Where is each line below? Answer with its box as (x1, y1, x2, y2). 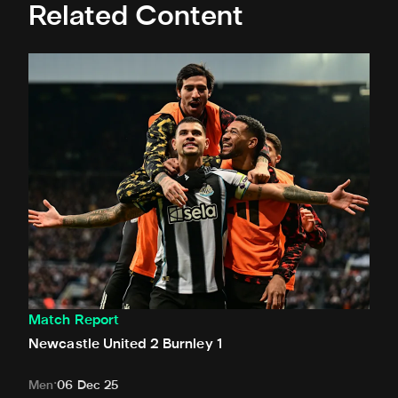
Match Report (28, 314, 120, 328)
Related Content (28, 5, 243, 31)
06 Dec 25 (57, 380, 119, 393)
